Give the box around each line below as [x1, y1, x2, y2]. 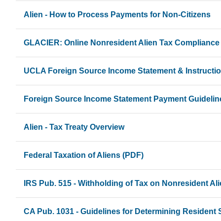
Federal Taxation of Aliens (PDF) [24, 150, 144, 159]
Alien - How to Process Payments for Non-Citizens [24, 10, 211, 19]
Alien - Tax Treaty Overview [24, 122, 124, 131]
